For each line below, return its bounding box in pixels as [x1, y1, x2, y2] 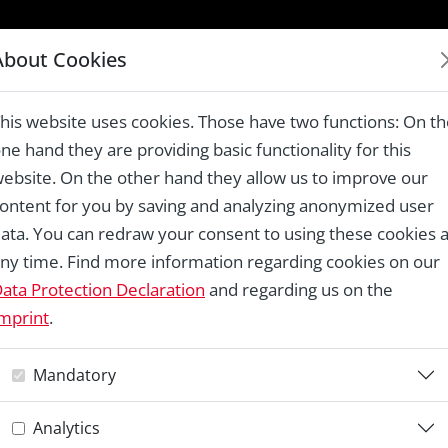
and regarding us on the [205, 278, 393, 301]
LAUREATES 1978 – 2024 [223, 44, 441, 70]
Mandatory [33, 363, 116, 386]
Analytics [33, 416, 100, 439]
